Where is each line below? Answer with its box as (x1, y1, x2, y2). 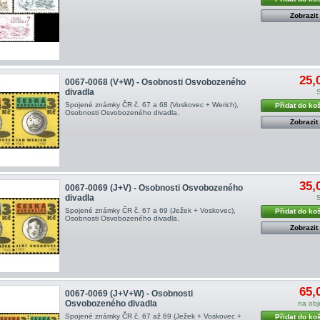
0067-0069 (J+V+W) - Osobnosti (64, 289, 193, 299)
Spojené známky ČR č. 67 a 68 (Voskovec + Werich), (64, 100, 239, 109)
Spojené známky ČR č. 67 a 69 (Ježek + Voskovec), (64, 206, 236, 214)
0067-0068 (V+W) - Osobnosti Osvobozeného (64, 76, 246, 87)
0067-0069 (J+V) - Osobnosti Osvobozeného (64, 182, 243, 193)
